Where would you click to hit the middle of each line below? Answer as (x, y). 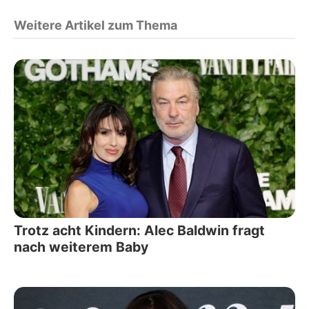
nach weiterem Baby (81, 247)
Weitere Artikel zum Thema (96, 26)
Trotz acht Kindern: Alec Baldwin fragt (139, 230)
